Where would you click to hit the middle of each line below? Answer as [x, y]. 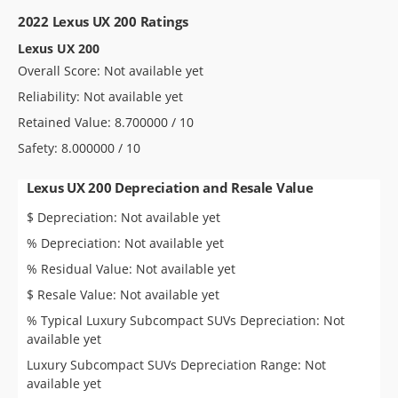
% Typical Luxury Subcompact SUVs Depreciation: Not [186, 321]
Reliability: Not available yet [100, 97]
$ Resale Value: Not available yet [123, 295]
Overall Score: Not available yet [111, 71]
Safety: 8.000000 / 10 [79, 148]
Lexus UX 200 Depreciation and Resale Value [170, 188]
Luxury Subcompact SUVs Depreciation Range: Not [176, 365]
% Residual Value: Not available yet [131, 269]
